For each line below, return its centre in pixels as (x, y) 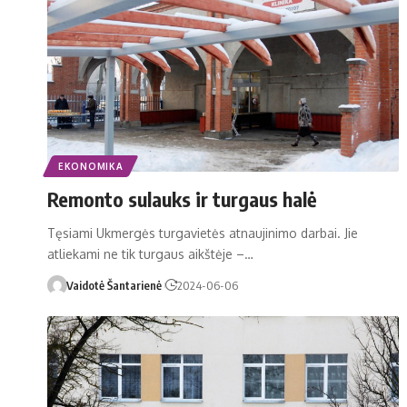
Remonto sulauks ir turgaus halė (182, 199)
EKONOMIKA (91, 166)
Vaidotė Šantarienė (114, 285)
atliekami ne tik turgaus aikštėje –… (150, 253)
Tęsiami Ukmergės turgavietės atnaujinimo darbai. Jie (203, 233)
